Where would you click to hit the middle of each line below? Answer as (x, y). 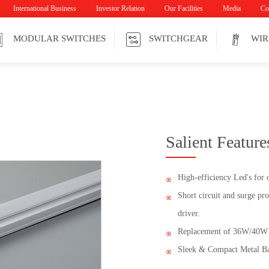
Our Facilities (184, 8)
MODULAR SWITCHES (59, 38)
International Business (45, 8)
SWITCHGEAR (178, 38)
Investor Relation (120, 8)
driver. (189, 213)
